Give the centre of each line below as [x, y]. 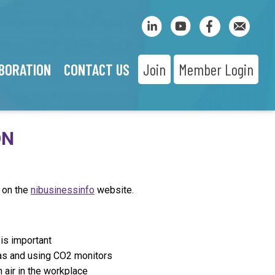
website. [114, 190]
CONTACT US [97, 70]
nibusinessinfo [63, 190]
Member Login [216, 70]
